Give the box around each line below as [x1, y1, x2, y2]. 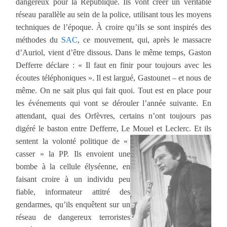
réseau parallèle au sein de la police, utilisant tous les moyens [16, 10, 211, 19]
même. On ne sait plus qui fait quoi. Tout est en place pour [16, 86, 211, 95]
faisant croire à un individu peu [16, 174, 130, 183]
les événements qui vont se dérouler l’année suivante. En [16, 98, 211, 107]
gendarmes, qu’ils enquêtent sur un [16, 200, 130, 209]
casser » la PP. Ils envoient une [16, 149, 130, 158]
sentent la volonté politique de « [16, 136, 128, 145]
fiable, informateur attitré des [16, 187, 130, 196]
